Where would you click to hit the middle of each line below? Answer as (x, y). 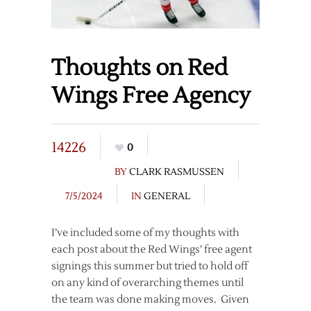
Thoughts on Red (140, 67)
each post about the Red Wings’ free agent (152, 249)
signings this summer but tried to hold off (150, 266)
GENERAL (167, 196)
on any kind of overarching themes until (148, 283)
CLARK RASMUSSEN (177, 172)
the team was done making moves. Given (150, 299)
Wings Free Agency (151, 95)
